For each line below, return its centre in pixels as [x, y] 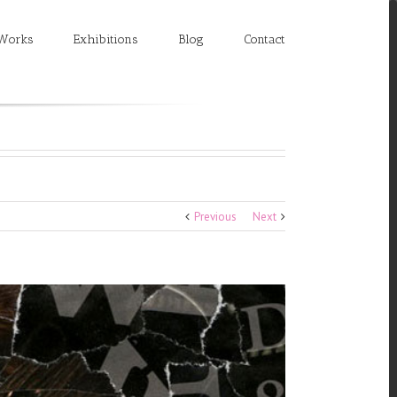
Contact [264, 39]
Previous [215, 217]
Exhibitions [105, 39]
